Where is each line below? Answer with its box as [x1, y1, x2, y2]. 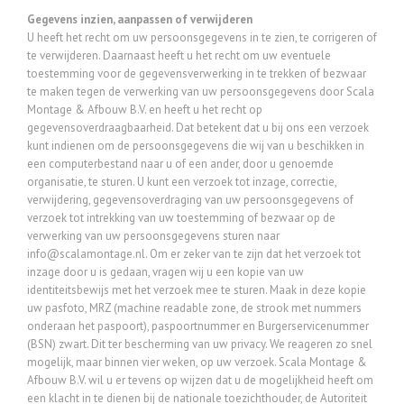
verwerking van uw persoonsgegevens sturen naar [27, 228, 280, 243]
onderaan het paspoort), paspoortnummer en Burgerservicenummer [27, 318, 369, 334]
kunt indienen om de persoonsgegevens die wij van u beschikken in [27, 138, 364, 153]
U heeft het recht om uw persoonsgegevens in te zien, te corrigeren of [27, 30, 377, 45]
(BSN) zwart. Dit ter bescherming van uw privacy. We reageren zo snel [27, 336, 372, 352]
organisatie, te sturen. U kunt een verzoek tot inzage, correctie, [27, 174, 336, 189]
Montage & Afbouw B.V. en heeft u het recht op [27, 102, 262, 117]
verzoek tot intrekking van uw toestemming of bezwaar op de [27, 210, 335, 225]
